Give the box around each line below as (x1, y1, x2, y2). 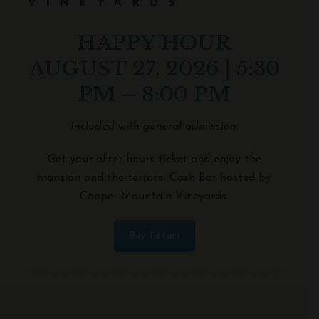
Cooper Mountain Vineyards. (80, 190, 229, 202)
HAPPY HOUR (78, 30, 231, 56)
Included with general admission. (70, 120, 239, 132)
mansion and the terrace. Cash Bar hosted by (37, 172, 271, 184)
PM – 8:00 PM (78, 81, 231, 107)
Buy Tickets (128, 230, 180, 241)
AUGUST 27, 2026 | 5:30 (28, 56, 280, 81)
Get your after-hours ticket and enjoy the (47, 153, 261, 165)
